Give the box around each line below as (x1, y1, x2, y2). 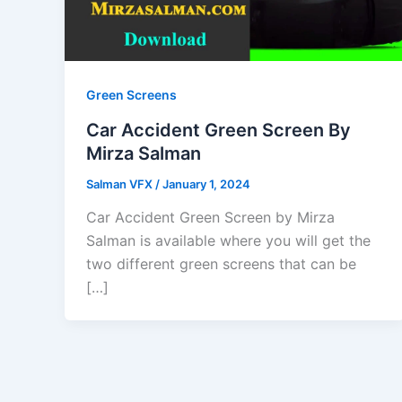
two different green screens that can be (86, 255, 356, 274)
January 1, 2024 (162, 176, 250, 191)
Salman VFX (86, 176, 155, 191)
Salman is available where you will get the (86, 232, 371, 250)
